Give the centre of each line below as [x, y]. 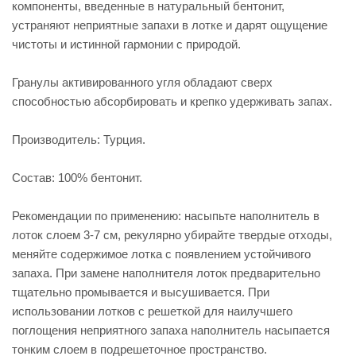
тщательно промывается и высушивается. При [141, 292]
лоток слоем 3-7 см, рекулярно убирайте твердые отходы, [172, 235]
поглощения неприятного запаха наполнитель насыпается [171, 330]
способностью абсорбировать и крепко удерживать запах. [172, 101]
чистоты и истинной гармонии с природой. [126, 44]
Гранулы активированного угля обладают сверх [142, 82]
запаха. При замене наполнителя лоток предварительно [166, 273]
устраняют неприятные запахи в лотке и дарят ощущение [170, 25]
